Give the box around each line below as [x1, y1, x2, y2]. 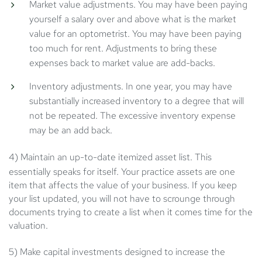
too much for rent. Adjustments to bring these [29, 42, 217, 55]
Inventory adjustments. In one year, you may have [29, 80, 232, 93]
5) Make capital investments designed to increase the [9, 246, 225, 258]
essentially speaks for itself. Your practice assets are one [9, 166, 235, 178]
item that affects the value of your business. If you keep [9, 179, 237, 192]
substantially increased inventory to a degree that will [29, 95, 244, 108]
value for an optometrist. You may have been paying [29, 27, 242, 40]
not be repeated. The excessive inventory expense [29, 109, 236, 122]
